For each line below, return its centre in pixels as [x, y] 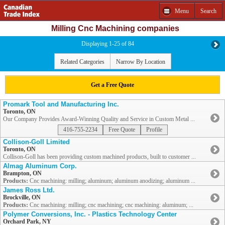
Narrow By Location [140, 62]
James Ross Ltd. [29, 190]
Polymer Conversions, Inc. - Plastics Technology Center [90, 214]
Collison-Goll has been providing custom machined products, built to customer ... [99, 157]
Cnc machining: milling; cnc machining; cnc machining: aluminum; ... [111, 205]
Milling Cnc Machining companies [115, 28]
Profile [154, 130]
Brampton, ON [22, 174]
